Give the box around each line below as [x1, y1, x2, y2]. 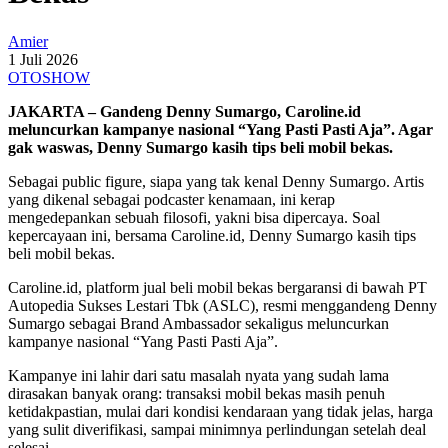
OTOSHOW [8, 68, 90, 86]
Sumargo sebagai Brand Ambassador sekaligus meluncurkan [8, 314, 389, 332]
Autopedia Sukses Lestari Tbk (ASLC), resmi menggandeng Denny [8, 296, 437, 314]
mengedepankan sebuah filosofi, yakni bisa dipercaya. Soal [8, 208, 380, 226]
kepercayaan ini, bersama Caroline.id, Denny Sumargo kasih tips [8, 226, 416, 244]
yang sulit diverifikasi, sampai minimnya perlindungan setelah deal [8, 420, 426, 438]
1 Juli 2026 [8, 50, 78, 68]
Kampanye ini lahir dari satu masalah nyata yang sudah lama [8, 366, 389, 384]
